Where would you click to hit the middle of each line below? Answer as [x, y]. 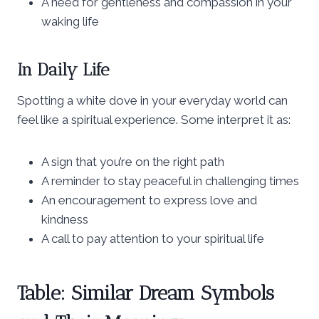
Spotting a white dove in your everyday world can [152, 100]
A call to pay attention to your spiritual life [153, 238]
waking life [70, 21]
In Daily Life [63, 69]
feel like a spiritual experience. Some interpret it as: [154, 119]
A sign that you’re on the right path [133, 161]
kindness [65, 219]
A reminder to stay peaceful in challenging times [170, 181]
